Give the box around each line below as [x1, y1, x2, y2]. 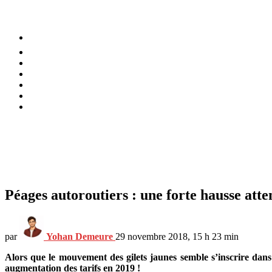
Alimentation [29, 47, 79, 57]
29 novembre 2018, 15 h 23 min [115, 231, 239, 242]
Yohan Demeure [46, 231, 113, 242]
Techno [29, 101, 58, 112]
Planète [29, 90, 57, 101]
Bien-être [29, 58, 64, 68]
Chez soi [29, 69, 63, 79]
